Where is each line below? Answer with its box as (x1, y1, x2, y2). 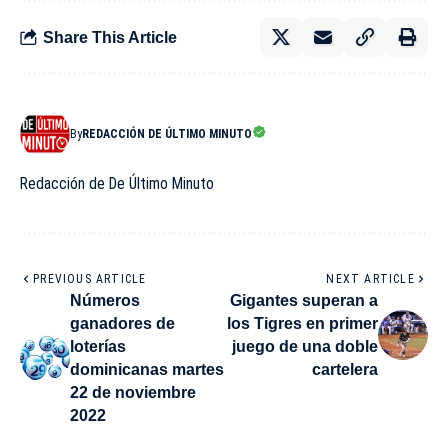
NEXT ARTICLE (326, 272, 415, 287)
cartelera (312, 361, 378, 379)
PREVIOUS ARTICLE (33, 272, 147, 287)
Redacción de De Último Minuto (20, 174, 214, 194)
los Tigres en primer (227, 315, 378, 333)
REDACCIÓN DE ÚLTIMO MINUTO (82, 127, 252, 142)
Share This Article (43, 28, 177, 46)
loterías (70, 338, 126, 356)
